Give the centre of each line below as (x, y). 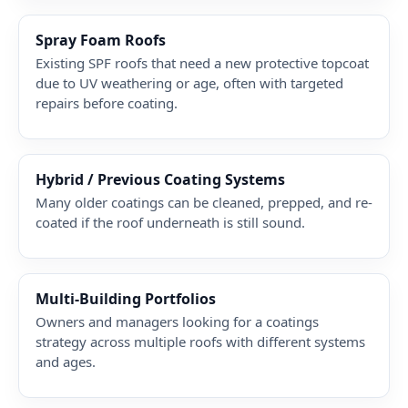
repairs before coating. (107, 102)
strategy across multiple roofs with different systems (200, 341)
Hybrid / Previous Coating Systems (160, 179)
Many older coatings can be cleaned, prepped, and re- (204, 202)
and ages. (66, 361)
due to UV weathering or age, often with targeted (189, 82)
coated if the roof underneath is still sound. (170, 222)
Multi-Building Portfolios (126, 298)
